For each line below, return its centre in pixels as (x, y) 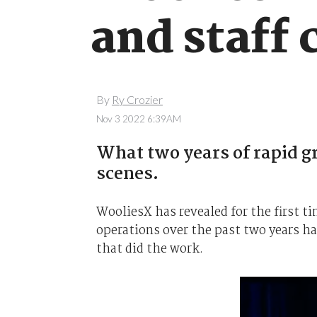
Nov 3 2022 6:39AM (138, 119)
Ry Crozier (137, 100)
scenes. (127, 174)
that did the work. (149, 249)
